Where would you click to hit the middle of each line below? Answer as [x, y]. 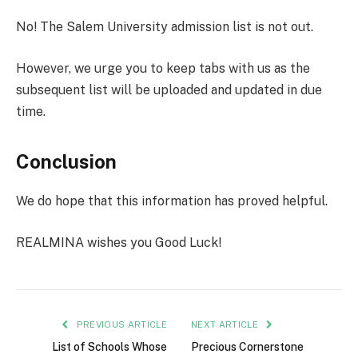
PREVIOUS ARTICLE [120, 324]
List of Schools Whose [109, 346]
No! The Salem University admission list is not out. [165, 27]
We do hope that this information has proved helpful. [172, 201]
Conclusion [66, 162]
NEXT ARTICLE [226, 324]
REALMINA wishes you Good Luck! [119, 242]
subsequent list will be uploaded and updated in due [169, 89]
